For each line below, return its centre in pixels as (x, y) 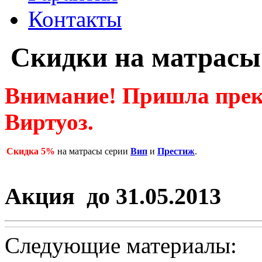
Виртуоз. (49, 122)
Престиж (176, 151)
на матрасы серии (93, 151)
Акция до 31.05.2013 (113, 196)
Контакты (75, 19)
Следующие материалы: (121, 246)
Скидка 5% (31, 151)
